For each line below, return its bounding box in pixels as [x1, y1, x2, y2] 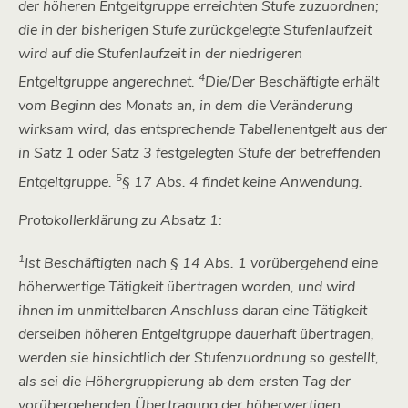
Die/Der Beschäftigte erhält [205, 72, 379, 93]
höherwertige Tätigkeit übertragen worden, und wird [18, 276, 355, 297]
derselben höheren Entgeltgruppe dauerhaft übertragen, [18, 323, 374, 344]
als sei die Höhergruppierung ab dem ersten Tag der [18, 371, 351, 392]
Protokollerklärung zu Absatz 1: [18, 209, 222, 230]
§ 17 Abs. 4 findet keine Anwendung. [122, 171, 362, 192]
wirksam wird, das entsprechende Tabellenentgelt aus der [18, 119, 387, 140]
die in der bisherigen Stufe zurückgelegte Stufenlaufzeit [18, 19, 372, 40]
